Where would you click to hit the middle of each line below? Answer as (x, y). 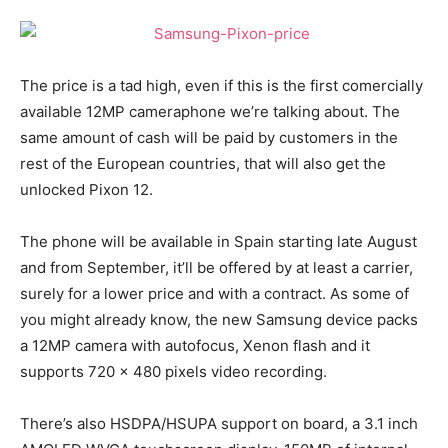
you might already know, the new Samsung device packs (219, 319)
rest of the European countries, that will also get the (203, 163)
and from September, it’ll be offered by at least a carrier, (216, 267)
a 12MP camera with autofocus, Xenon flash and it (195, 345)
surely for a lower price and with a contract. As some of (214, 293)
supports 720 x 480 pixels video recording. (173, 371)
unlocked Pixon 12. (86, 189)
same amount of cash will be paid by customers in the (209, 137)
